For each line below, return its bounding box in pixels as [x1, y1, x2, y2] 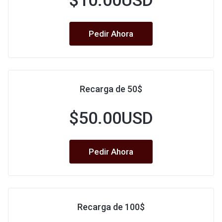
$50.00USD [69, 108, 153, 128]
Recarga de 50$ [80, 84, 142, 94]
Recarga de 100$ [77, 202, 145, 212]
